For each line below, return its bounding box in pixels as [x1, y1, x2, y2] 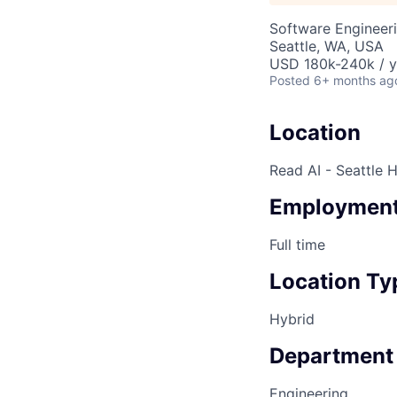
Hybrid [269, 309, 315, 328]
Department [269, 342, 393, 369]
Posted [269, 73, 310, 89]
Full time [269, 235, 325, 253]
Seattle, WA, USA [269, 37, 384, 56]
